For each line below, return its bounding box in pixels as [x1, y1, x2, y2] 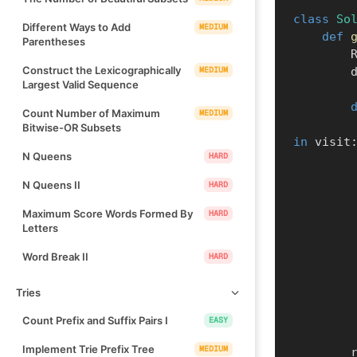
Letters [22, 221, 58, 234]
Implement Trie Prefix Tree [22, 342, 155, 355]
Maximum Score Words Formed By [22, 206, 193, 220]
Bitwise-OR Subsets [22, 120, 121, 134]
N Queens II [22, 178, 80, 191]
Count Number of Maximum [22, 106, 160, 120]
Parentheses [22, 34, 85, 48]
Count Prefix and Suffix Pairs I [22, 313, 168, 327]
